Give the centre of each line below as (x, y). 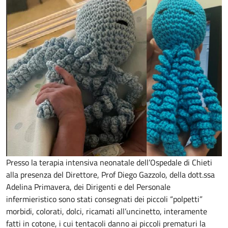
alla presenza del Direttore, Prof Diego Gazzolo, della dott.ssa (110, 175)
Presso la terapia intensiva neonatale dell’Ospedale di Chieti (109, 163)
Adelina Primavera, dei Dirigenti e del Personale (88, 187)
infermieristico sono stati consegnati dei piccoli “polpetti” (104, 199)
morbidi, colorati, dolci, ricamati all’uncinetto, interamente (107, 211)
